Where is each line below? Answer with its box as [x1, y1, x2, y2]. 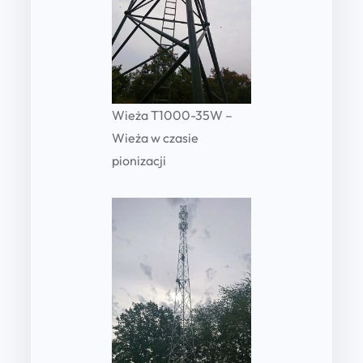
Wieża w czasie [112, 129, 199, 146]
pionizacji [112, 152, 166, 169]
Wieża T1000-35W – [112, 106, 233, 123]
